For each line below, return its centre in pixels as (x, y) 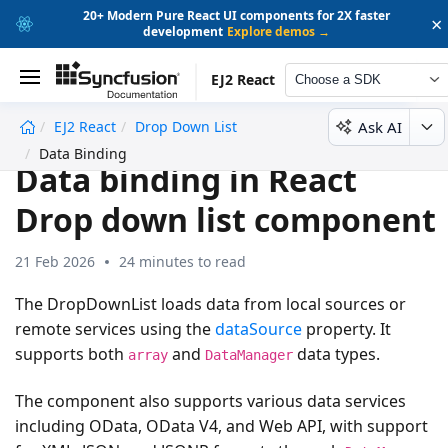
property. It (346, 328)
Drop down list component (225, 219)
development (183, 31)
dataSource (258, 328)
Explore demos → (279, 31)
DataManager (249, 354)
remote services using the (115, 328)
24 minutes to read (182, 261)
